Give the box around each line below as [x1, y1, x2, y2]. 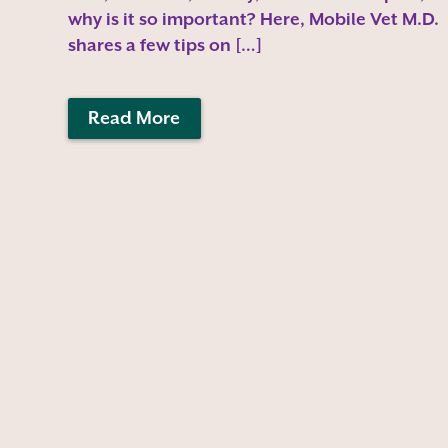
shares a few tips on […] [67, 34, 262, 55]
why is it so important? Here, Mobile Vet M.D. [67, 8, 439, 29]
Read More [88, 108, 181, 129]
